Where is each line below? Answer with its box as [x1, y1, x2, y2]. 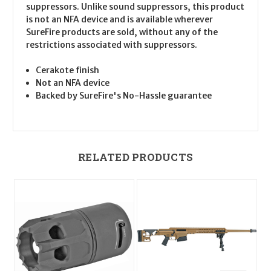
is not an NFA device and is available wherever [26, 13, 213, 25]
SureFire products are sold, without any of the [26, 26, 218, 38]
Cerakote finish [36, 64, 100, 76]
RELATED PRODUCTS [78, 149, 193, 164]
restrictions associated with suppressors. [26, 39, 197, 50]
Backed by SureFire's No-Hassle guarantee [36, 90, 212, 101]
